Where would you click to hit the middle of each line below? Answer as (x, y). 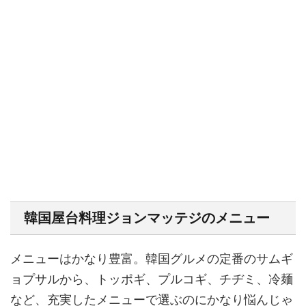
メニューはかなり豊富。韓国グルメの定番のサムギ (152, 258)
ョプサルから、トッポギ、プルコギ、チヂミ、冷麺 (152, 279)
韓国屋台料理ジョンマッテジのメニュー (147, 218)
